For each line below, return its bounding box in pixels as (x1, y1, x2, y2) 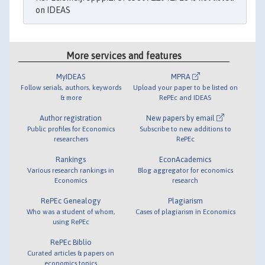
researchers (53, 134, 88, 143)
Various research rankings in (27, 166, 115, 174)
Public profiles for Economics (27, 124, 115, 132)
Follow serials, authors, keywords (20, 83, 121, 91)
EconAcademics (159, 154, 212, 164)
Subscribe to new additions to (139, 124, 231, 132)
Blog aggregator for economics (137, 166, 233, 174)
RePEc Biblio (50, 237, 92, 247)
